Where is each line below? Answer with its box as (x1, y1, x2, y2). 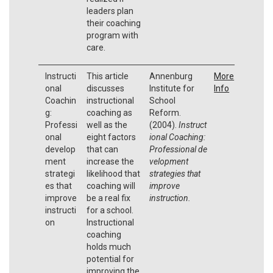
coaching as (86, 107, 132, 118)
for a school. (86, 205, 133, 215)
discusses (86, 83, 124, 93)
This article (86, 71, 129, 81)
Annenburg (149, 71, 193, 81)
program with (86, 30, 138, 40)
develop (45, 144, 76, 154)
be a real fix (86, 193, 130, 203)
